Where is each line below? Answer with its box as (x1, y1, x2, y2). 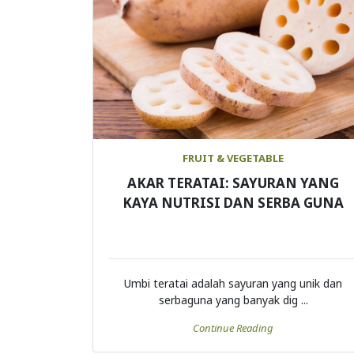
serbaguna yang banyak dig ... (158, 292, 308, 308)
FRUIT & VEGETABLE (183, 151, 284, 166)
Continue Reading (193, 321, 274, 336)
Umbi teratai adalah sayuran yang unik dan (124, 276, 343, 292)
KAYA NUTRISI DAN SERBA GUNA (122, 194, 345, 213)
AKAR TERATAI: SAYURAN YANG (127, 174, 340, 193)
